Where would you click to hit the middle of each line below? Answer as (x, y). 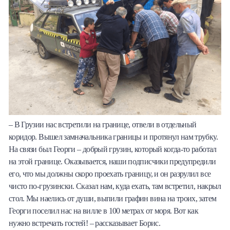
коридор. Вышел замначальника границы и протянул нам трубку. (113, 137)
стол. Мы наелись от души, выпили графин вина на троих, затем (113, 199)
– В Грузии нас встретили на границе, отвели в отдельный (103, 125)
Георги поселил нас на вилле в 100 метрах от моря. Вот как (104, 211)
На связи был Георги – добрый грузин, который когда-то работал (113, 149)
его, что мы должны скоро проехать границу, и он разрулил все (110, 174)
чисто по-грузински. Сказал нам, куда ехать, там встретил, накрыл (115, 186)
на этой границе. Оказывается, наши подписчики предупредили (112, 162)
